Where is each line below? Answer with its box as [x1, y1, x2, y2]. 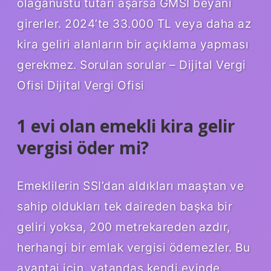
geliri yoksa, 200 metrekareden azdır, [17, 220, 230, 235]
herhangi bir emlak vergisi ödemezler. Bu [17, 240, 250, 255]
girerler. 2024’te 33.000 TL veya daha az [17, 16, 251, 31]
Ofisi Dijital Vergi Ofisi [17, 77, 145, 93]
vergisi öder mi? [17, 135, 149, 159]
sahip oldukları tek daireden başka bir [17, 199, 232, 214]
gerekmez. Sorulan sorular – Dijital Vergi [17, 57, 246, 72]
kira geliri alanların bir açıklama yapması [17, 36, 249, 51]
